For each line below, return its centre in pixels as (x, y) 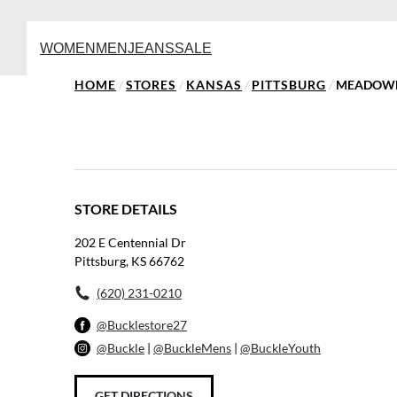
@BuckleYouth (280, 348)
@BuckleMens (192, 348)
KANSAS (214, 85)
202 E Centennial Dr (130, 242)
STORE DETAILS (126, 209)
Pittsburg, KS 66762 (129, 261)
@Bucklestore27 (142, 325)
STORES (151, 85)
